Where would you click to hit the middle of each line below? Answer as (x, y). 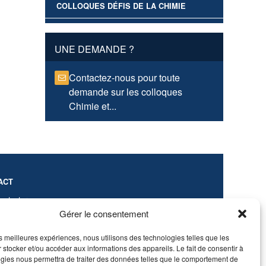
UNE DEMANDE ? (94, 49)
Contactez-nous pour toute (124, 78)
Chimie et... (93, 106)
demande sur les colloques (126, 92)
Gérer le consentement (104, 213)
